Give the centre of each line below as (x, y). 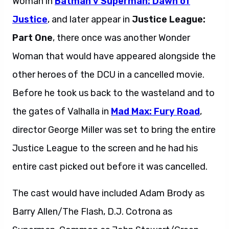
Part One (32, 38)
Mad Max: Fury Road (155, 111)
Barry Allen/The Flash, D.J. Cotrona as (92, 211)
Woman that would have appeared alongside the (114, 56)
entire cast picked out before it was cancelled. (110, 166)
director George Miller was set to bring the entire (114, 130)
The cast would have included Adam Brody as (108, 193)
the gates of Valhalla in (62, 111)
